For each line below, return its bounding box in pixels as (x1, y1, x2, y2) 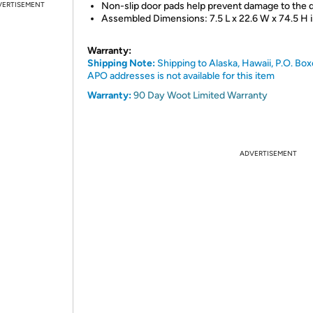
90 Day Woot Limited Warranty (133, 89, 268, 101)
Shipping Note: (87, 57, 155, 69)
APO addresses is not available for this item (87, 70, 275, 82)
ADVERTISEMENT (240, 149, 297, 158)
